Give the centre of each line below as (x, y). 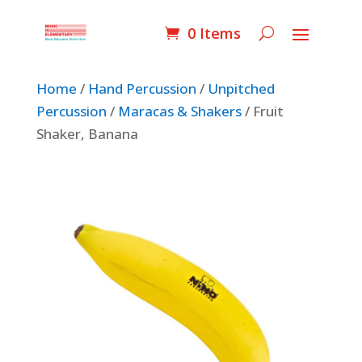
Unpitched (241, 88)
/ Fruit (262, 111)
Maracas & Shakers (179, 111)
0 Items (215, 33)
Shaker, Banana (87, 134)
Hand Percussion (142, 88)
